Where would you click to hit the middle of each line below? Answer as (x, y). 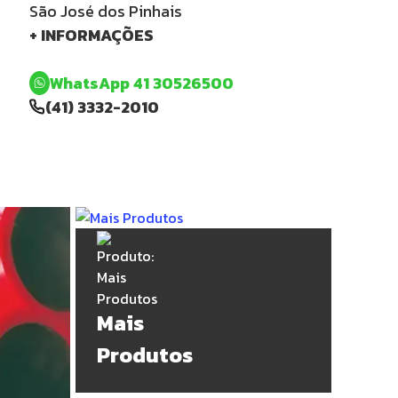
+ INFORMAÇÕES (92, 36)
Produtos (145, 355)
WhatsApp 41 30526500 (142, 84)
